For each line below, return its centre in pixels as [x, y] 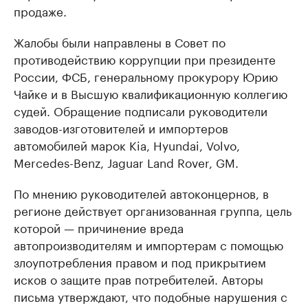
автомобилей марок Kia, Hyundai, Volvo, [127, 144]
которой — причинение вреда [99, 227]
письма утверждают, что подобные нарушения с [151, 296]
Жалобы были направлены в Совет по [120, 41]
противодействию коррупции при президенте [145, 58]
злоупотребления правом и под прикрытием [140, 261]
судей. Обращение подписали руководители [141, 110]
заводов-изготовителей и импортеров [121, 127]
